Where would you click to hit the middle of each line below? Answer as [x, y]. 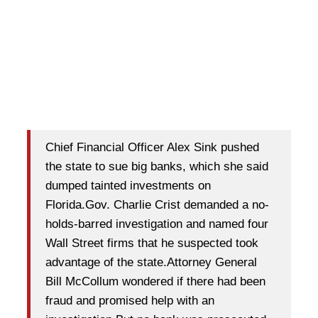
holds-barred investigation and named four [157, 224]
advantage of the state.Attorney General [151, 262]
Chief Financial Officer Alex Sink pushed [152, 147]
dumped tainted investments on [128, 185]
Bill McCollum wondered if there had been [155, 281]
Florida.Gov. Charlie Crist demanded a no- [157, 204]
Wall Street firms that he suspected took [152, 243]
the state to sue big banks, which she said [157, 166]
